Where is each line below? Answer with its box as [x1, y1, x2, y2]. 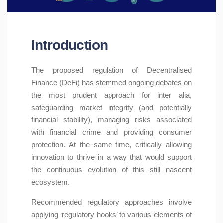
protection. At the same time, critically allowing [31, 140, 192, 149]
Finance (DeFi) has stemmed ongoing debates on [31, 78, 192, 87]
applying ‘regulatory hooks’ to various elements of [31, 210, 192, 219]
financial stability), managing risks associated [31, 115, 192, 124]
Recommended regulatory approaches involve [31, 198, 192, 207]
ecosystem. [31, 178, 70, 187]
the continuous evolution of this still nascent [31, 165, 192, 174]
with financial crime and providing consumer [31, 128, 192, 137]
